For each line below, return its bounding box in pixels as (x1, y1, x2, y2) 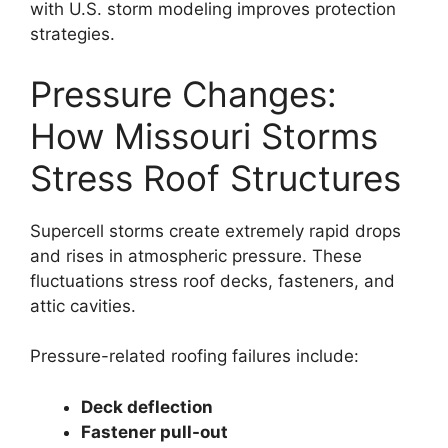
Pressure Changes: (30, 72, 337, 115)
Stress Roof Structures (30, 156, 401, 199)
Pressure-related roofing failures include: (30, 346, 359, 366)
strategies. (30, 24, 115, 44)
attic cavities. (30, 295, 136, 316)
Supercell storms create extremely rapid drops (30, 220, 401, 241)
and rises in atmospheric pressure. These (30, 245, 362, 266)
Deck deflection (81, 396, 213, 417)
